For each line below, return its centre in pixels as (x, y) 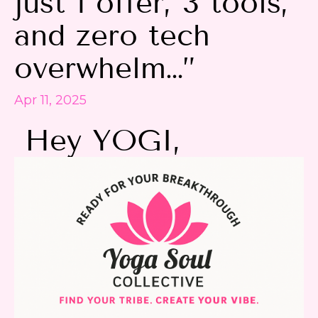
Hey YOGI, (103, 141)
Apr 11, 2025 (50, 100)
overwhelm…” (105, 68)
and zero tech (112, 36)
